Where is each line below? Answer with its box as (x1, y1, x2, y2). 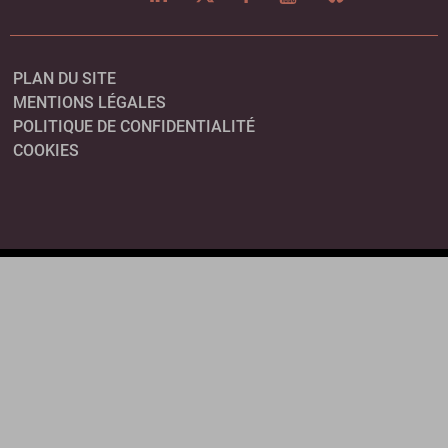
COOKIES (13, 141, 80, 161)
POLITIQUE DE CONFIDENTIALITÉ (13, 117, 256, 137)
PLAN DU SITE (13, 69, 117, 89)
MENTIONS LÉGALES (13, 93, 167, 113)
